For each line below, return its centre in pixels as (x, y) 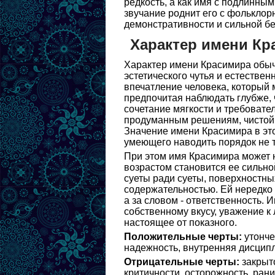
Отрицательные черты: (182, 262)
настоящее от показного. (180, 223)
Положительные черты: (183, 237)
